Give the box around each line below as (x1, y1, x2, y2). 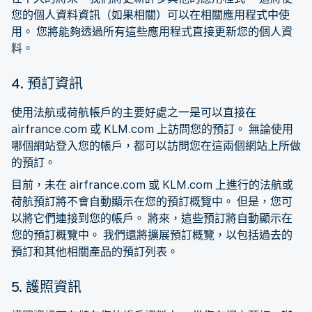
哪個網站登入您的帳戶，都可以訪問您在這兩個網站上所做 (11, 139, 301, 153)
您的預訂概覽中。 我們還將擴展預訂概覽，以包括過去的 (11, 228, 292, 242)
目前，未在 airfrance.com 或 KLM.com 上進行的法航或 (11, 178, 293, 192)
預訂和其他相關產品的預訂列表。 (11, 244, 178, 258)
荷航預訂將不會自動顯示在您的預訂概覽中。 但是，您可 (11, 194, 292, 208)
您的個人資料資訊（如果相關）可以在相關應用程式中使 (11, 8, 290, 22)
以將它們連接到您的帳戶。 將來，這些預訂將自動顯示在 (11, 211, 292, 225)
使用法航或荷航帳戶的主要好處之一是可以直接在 (11, 105, 256, 119)
